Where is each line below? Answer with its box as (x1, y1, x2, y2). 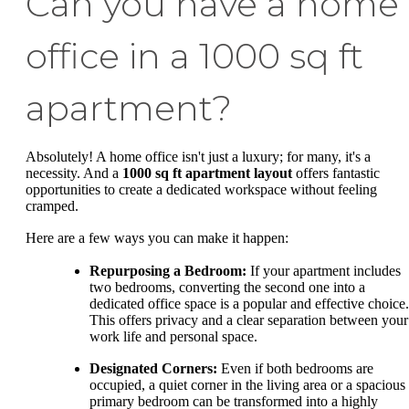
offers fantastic (292, 164, 380, 181)
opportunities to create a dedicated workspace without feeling (26, 181, 377, 197)
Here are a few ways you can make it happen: (26, 230, 288, 246)
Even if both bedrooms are (217, 361, 373, 377)
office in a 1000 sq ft (26, 34, 363, 78)
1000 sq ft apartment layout (122, 164, 292, 181)
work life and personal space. (89, 328, 257, 344)
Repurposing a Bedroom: (89, 262, 246, 278)
